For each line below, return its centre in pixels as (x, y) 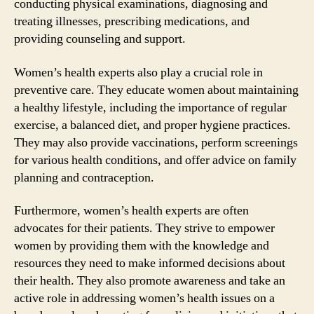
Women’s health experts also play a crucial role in (138, 72)
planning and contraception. (84, 177)
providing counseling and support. (100, 39)
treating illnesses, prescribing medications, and (132, 21)
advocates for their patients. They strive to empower (144, 228)
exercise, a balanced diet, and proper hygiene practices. (152, 125)
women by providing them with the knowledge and (142, 246)
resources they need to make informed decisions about (150, 263)
